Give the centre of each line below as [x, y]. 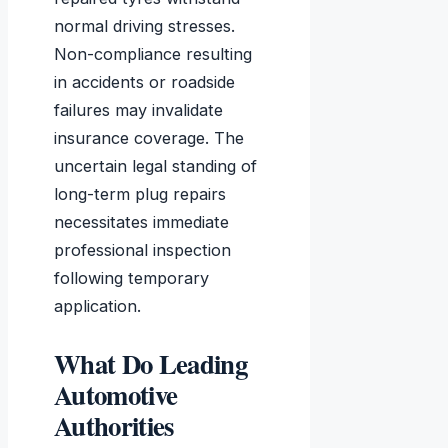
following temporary [131, 278]
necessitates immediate [141, 222]
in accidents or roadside [144, 82]
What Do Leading [150, 364]
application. [97, 306]
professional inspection [142, 250]
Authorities [114, 426]
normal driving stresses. [144, 26]
